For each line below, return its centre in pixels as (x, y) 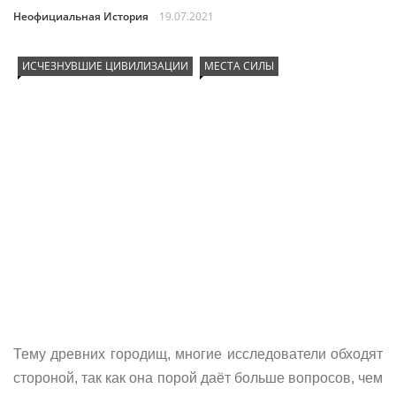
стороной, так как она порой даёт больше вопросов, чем (198, 378)
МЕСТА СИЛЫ (239, 66)
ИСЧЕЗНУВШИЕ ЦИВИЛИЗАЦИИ (105, 66)
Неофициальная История (81, 16)
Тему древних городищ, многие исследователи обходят (198, 354)
